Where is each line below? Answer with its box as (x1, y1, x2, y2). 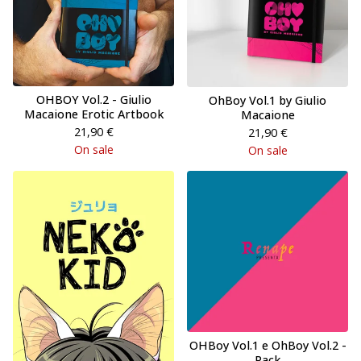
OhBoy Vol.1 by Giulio (209, 93, 326, 109)
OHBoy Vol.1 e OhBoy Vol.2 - (189, 338, 346, 354)
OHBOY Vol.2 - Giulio (35, 91, 151, 107)
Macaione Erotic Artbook (23, 106, 164, 122)
